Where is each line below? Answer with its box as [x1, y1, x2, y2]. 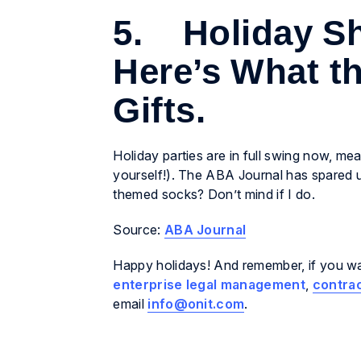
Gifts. [113, 90, 205, 131]
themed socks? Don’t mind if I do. [113, 186, 315, 203]
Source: [113, 222, 164, 239]
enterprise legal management [113, 276, 305, 293]
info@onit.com [147, 296, 245, 313]
